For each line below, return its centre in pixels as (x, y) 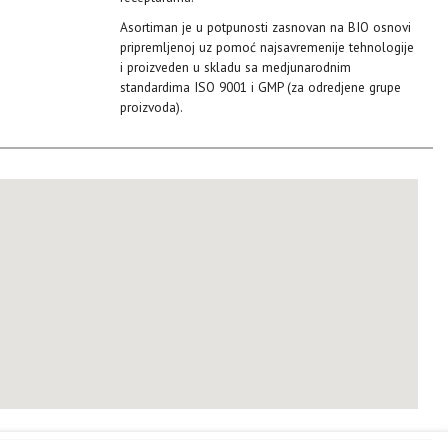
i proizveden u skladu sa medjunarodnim (235, 66)
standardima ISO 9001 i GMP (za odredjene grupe (260, 86)
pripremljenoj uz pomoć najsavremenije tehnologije (266, 46)
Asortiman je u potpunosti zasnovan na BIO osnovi (265, 26)
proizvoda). (151, 106)
